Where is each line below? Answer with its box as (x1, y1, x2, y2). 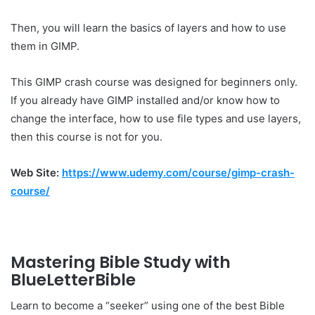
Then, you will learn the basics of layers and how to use (11, 20, 286, 34)
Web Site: (11, 165, 59, 179)
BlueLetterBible (11, 268, 136, 291)
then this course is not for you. (11, 129, 162, 143)
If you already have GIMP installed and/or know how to (11, 93, 280, 107)
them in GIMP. (11, 39, 79, 53)
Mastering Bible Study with (11, 250, 231, 274)
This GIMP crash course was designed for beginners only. (11, 75, 300, 89)
